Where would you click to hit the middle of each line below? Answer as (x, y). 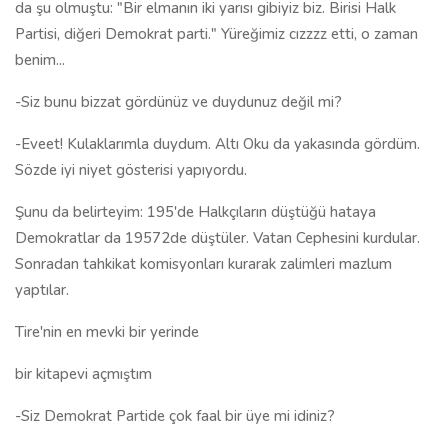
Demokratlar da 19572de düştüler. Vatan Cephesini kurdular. (217, 238)
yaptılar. (42, 290)
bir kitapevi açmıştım (83, 374)
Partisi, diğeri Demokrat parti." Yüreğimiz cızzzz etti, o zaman (216, 34)
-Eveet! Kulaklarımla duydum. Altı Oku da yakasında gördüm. (217, 144)
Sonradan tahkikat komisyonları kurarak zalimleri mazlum (203, 264)
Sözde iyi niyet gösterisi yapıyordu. (131, 170)
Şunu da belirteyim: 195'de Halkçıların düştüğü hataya (195, 212)
